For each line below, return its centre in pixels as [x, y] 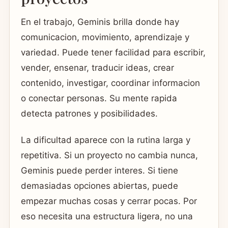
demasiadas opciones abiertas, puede [99, 186]
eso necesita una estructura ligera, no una [107, 216]
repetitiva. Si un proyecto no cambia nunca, [109, 155]
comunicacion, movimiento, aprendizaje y [105, 37]
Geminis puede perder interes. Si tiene [99, 170]
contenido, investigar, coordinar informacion [110, 83]
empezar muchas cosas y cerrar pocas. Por [109, 201]
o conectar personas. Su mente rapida [99, 98]
